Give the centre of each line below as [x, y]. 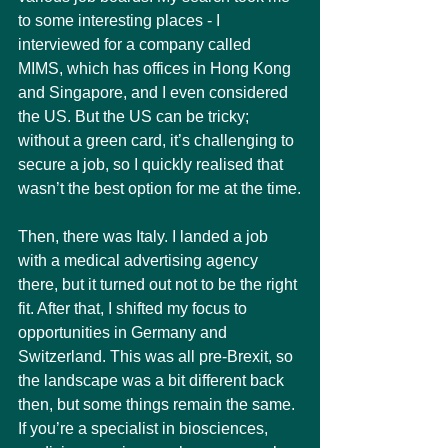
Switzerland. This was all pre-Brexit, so [157, 356]
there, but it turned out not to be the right [159, 284]
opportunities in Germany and [124, 332]
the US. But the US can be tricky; [135, 116]
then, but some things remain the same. [158, 404]
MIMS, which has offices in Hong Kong [156, 68]
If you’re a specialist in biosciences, [145, 428]
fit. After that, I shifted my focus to [134, 308]
